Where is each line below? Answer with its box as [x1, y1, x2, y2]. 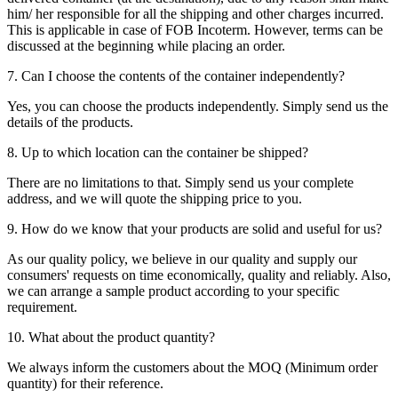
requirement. [7, 298, 77, 314]
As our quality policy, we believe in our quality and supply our [7, 251, 357, 267]
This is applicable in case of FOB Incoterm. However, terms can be [7, 21, 383, 37]
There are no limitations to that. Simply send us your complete [7, 174, 354, 190]
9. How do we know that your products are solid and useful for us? [7, 220, 382, 236]
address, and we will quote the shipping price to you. [7, 190, 302, 206]
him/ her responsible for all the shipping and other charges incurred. [7, 5, 384, 21]
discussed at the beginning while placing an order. [7, 37, 285, 53]
